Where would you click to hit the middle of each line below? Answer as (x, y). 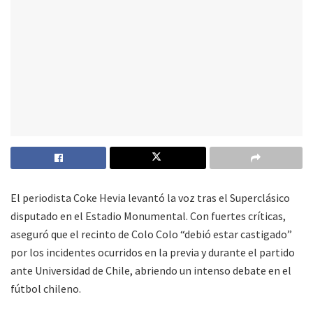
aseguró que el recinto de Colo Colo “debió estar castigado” (151, 234)
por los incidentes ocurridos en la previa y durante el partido (153, 252)
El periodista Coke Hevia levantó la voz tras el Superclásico (150, 197)
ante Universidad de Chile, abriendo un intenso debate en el (151, 270)
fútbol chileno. (46, 288)
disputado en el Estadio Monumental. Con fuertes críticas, (148, 216)
